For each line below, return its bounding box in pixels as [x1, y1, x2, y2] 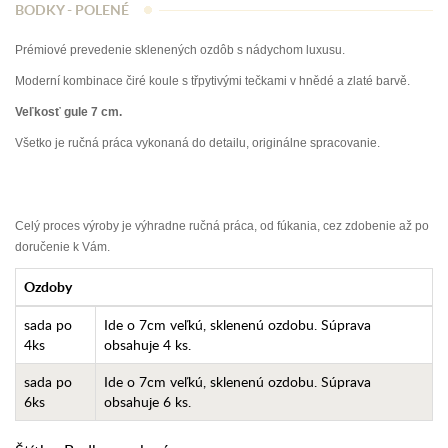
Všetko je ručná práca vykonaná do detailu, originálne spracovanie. [15, 136, 380, 150]
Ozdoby [24, 277, 72, 296]
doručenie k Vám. [15, 240, 110, 254]
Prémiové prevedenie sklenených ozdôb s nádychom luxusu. [15, 43, 345, 57]
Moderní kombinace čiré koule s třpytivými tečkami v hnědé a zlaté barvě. [15, 74, 410, 88]
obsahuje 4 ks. [104, 335, 191, 354]
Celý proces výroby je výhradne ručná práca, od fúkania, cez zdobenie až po [15, 219, 429, 233]
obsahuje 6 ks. [104, 392, 191, 411]
